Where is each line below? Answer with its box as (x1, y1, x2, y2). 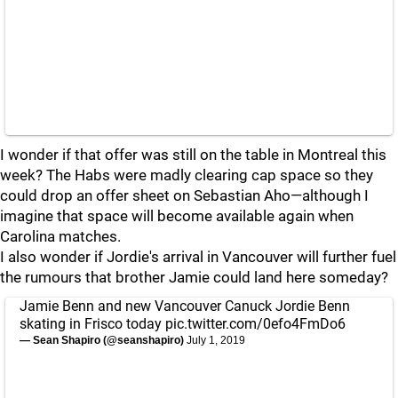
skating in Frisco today (20, 315, 165, 332)
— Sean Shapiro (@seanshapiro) (20, 334, 187, 346)
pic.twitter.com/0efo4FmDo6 (165, 315, 346, 332)
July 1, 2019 (187, 334, 245, 346)
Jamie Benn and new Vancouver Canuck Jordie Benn (20, 298, 350, 314)
